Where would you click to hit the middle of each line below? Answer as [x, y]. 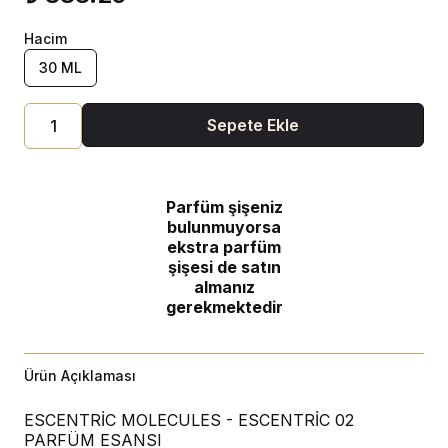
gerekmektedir [224, 307]
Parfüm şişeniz [224, 207]
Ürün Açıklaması [80, 375]
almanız [224, 287]
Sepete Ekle [253, 125]
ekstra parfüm [224, 247]
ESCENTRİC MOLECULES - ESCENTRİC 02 [189, 420]
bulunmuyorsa [224, 227]
